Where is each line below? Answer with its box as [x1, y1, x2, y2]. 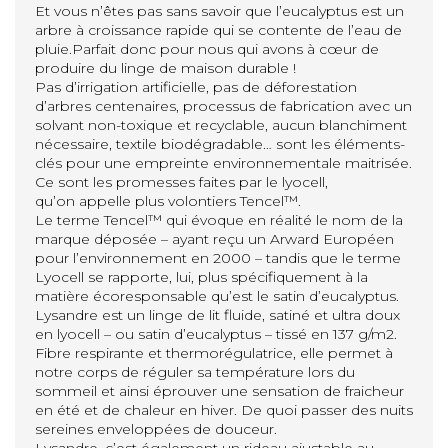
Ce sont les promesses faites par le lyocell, [35, 172, 328, 191]
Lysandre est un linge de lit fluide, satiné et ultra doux [35, 305, 400, 324]
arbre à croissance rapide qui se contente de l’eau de [35, 20, 402, 39]
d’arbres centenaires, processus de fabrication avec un [35, 96, 412, 115]
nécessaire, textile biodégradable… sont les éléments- [35, 134, 405, 153]
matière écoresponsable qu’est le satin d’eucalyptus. [35, 286, 399, 305]
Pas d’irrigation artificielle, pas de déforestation [35, 77, 357, 96]
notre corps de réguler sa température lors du [35, 362, 355, 381]
